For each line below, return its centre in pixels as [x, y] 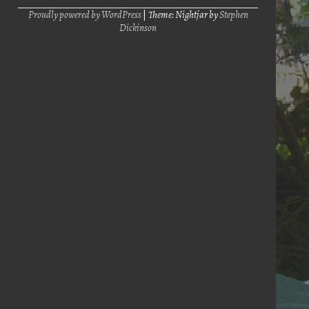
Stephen [233, 14]
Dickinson [138, 27]
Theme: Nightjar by [183, 14]
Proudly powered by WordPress [84, 14]
